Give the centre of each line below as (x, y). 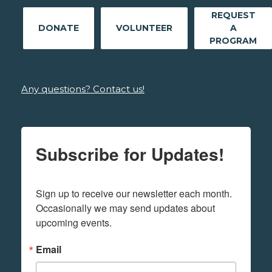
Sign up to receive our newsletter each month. (134, 193)
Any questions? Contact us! (83, 89)
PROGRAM (233, 40)
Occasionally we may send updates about (125, 208)
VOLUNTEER (144, 28)
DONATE (59, 28)
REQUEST (233, 15)
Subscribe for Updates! (130, 154)
